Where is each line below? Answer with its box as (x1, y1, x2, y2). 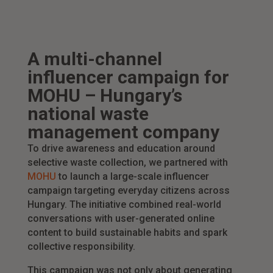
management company (27, 121, 219, 143)
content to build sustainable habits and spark (27, 227, 227, 239)
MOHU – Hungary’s (27, 85, 182, 107)
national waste (27, 103, 149, 125)
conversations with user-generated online (27, 213, 214, 225)
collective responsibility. (27, 241, 135, 253)
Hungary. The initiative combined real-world (27, 199, 221, 211)
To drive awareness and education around (27, 143, 215, 155)
